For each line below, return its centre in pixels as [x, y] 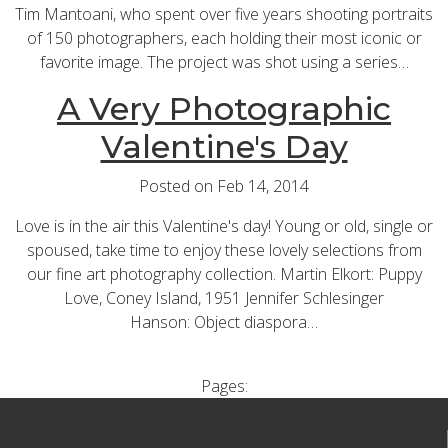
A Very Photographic [224, 109]
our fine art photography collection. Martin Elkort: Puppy [224, 274]
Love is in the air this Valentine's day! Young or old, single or [224, 226]
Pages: [224, 386]
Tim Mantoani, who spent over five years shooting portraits [224, 14]
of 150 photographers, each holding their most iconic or [224, 38]
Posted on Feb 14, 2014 [224, 186]
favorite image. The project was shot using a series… [224, 62]
